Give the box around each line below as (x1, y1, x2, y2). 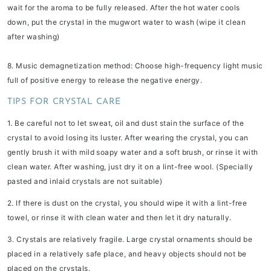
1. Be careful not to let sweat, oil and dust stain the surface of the (7, 119, 244, 128)
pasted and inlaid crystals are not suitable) (7, 177, 163, 186)
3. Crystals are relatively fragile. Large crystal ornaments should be (7, 235, 253, 244)
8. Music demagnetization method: (7, 61, 133, 71)
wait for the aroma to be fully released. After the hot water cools (7, 3, 240, 13)
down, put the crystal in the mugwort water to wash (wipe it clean (7, 18, 246, 27)
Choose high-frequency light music (132, 61, 263, 71)
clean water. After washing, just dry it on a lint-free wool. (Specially (7, 162, 253, 172)
